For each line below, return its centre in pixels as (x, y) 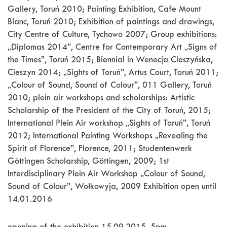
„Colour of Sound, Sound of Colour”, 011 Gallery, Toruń (110, 86)
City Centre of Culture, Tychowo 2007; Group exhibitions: (112, 35)
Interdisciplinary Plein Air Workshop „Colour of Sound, (106, 175)
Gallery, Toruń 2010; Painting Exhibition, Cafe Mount (104, 10)
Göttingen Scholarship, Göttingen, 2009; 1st (88, 162)
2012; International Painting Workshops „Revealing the (108, 137)
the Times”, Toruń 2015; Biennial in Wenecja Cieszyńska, (110, 61)
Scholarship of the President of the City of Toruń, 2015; (109, 111)
